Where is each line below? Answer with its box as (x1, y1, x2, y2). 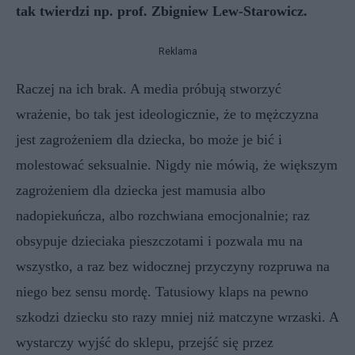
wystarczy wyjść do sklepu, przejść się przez (16, 334, 273, 350)
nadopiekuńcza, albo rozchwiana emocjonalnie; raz (16, 207, 310, 223)
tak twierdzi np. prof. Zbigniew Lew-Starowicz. (16, 2, 307, 19)
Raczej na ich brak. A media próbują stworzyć (16, 80, 281, 97)
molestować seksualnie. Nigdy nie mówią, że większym (16, 156, 338, 173)
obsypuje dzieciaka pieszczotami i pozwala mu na (16, 232, 303, 249)
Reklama (158, 45, 197, 57)
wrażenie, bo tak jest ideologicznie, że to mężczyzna (16, 105, 319, 122)
